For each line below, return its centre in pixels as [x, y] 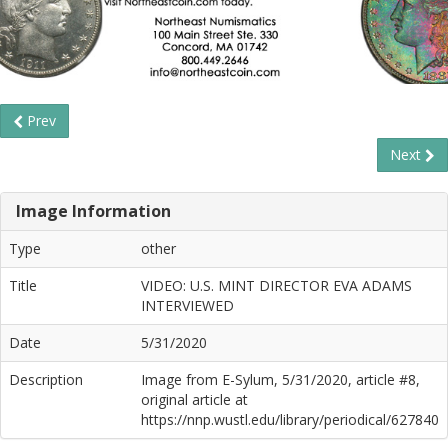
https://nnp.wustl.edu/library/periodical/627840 [290, 419]
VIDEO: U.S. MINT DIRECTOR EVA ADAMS [276, 285]
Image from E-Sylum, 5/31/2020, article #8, [280, 379]
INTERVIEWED [187, 305]
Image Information [93, 211]
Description [46, 379]
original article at [194, 399]
